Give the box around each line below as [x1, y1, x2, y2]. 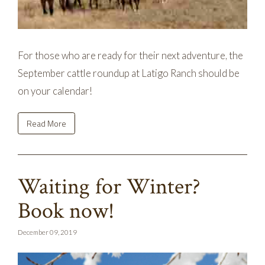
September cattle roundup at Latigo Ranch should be [18, 67, 240, 80]
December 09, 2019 [18, 228, 77, 237]
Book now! [18, 196, 114, 226]
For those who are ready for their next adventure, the [18, 49, 243, 62]
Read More [27, 117, 66, 130]
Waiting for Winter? [18, 172, 201, 202]
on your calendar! [18, 85, 92, 98]
